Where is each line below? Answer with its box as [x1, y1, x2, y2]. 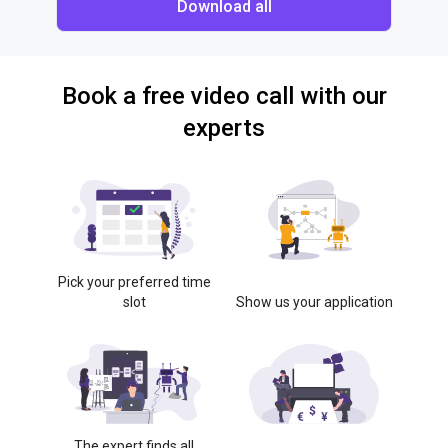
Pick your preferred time [57, 274, 211, 290]
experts [183, 114, 265, 142]
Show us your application [235, 294, 393, 310]
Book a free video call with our [61, 82, 387, 110]
